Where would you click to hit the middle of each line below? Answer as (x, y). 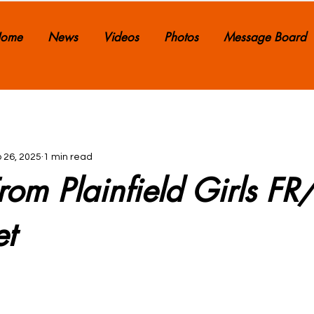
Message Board (265, 37)
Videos (121, 37)
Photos (181, 37)
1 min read (68, 157)
